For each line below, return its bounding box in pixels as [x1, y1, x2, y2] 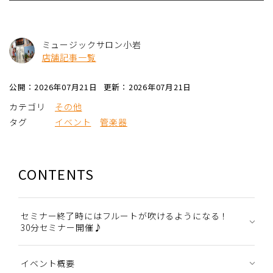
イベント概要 [21, 257, 76, 269]
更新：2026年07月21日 [103, 80, 192, 93]
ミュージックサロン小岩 [41, 38, 141, 51]
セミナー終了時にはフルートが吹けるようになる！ [21, 209, 229, 222]
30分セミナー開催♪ [21, 221, 103, 233]
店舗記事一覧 [41, 51, 96, 63]
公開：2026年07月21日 [9, 80, 97, 93]
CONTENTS [18, 163, 94, 183]
